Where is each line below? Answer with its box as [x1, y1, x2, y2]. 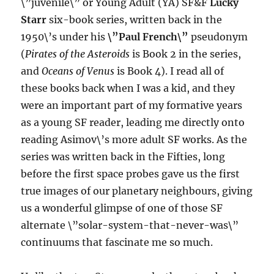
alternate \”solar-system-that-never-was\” [21, 219, 239, 231]
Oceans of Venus [42, 65, 115, 77]
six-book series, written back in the [46, 13, 223, 26]
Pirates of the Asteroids [25, 48, 130, 60]
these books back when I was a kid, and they [21, 82, 235, 94]
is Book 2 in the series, [130, 48, 242, 60]
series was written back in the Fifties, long [21, 150, 226, 163]
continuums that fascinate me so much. [21, 236, 213, 248]
